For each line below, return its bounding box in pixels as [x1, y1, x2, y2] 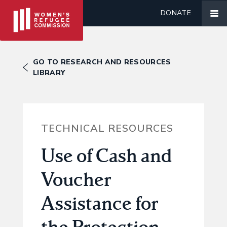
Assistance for [41, 190, 159, 215]
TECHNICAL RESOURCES [41, 121, 173, 135]
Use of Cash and [41, 142, 172, 167]
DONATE [161, 8, 191, 18]
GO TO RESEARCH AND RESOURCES [33, 57, 171, 67]
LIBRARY [33, 68, 65, 78]
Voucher [41, 166, 111, 191]
